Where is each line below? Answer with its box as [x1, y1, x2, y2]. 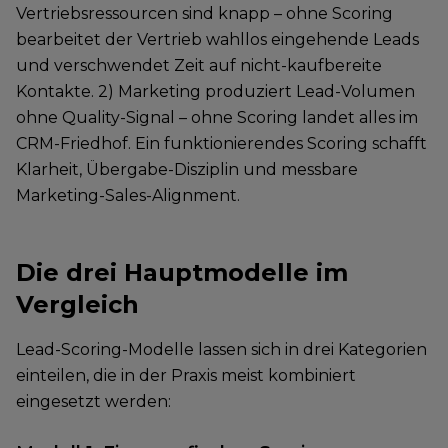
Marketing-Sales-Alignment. [16, 186, 240, 205]
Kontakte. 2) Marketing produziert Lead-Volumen [16, 82, 415, 101]
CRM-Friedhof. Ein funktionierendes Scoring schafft [16, 134, 427, 153]
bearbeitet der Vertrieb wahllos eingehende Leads [16, 30, 419, 49]
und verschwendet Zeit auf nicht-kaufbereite [16, 56, 382, 75]
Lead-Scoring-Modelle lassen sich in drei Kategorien [16, 340, 427, 359]
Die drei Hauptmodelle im [16, 258, 348, 287]
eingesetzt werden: [16, 392, 171, 411]
